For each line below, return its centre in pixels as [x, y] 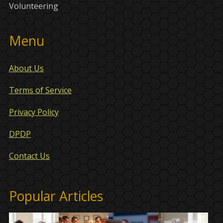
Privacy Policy [34, 112]
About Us [26, 68]
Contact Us [29, 156]
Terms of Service [40, 90]
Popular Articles [56, 196]
